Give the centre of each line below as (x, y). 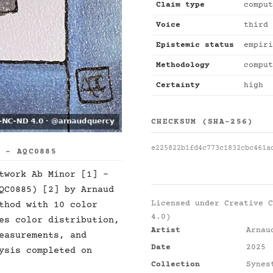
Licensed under (188, 204)
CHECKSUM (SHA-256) (202, 122)
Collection (175, 264)
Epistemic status (195, 45)
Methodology (183, 65)
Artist (166, 230)
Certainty (178, 85)
